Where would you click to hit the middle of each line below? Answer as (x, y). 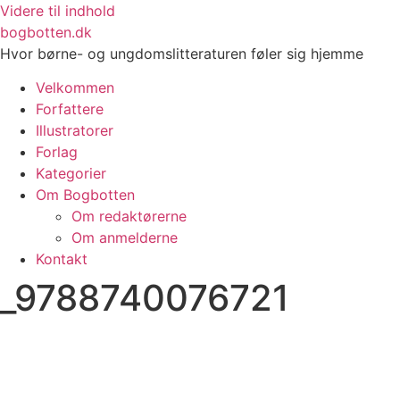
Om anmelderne (125, 238)
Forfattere (70, 109)
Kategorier (71, 174)
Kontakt (62, 259)
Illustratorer (75, 131)
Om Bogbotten (85, 195)
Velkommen (75, 88)
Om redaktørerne (129, 217)
